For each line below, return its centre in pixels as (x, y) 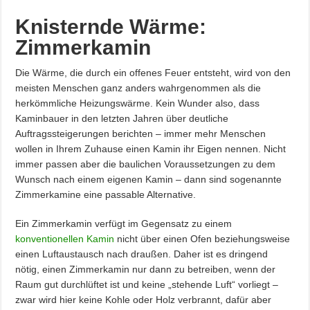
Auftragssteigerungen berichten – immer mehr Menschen (141, 133)
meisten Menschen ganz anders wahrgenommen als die (138, 88)
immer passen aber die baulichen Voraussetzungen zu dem (146, 164)
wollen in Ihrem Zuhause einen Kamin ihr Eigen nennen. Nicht (151, 148)
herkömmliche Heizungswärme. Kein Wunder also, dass (138, 103)
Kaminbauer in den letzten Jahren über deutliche (122, 118)
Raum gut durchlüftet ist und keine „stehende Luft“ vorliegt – (147, 284)
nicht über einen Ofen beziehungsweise (202, 238)
